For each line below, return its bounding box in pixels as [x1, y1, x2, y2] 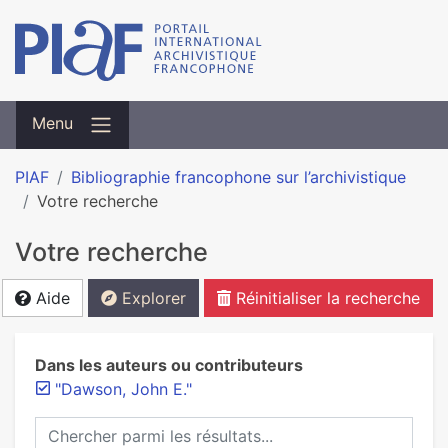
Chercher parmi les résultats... [34, 418, 259, 438]
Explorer [117, 288, 186, 308]
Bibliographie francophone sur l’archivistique [71, 167, 406, 187]
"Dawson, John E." [55, 379, 192, 399]
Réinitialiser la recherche [231, 288, 420, 308]
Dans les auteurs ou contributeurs [35, 355, 303, 375]
